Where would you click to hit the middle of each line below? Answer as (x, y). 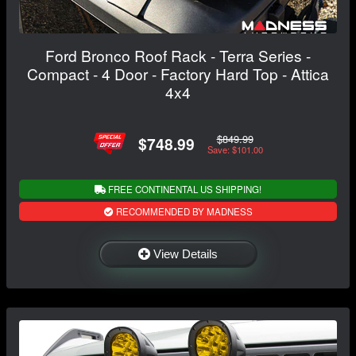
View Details (186, 254)
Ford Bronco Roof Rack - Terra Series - (178, 56)
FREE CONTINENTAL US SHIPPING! (184, 190)
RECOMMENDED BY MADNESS (183, 212)
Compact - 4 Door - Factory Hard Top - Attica (178, 74)
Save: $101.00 (235, 149)
